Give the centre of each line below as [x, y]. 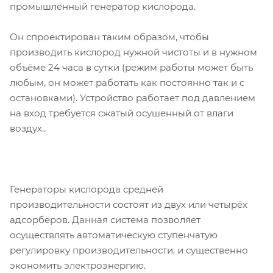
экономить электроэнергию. [78, 265]
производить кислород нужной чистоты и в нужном [133, 52]
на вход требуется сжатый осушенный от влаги [122, 113]
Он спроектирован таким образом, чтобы [109, 37]
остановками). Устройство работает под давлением [133, 97]
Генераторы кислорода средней [87, 189]
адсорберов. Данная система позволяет [105, 219]
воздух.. [28, 128]
